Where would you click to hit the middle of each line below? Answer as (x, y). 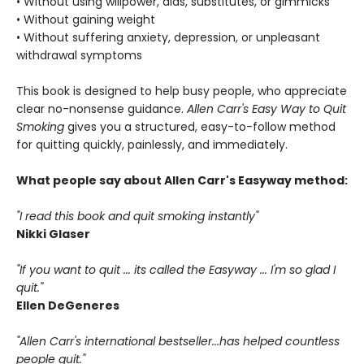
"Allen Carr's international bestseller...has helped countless (178, 341)
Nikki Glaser (53, 234)
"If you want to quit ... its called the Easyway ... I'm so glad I (176, 270)
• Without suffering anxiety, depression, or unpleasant (168, 37)
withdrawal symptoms (79, 55)
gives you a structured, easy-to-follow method (200, 127)
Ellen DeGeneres (68, 305)
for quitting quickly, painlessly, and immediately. (152, 145)
